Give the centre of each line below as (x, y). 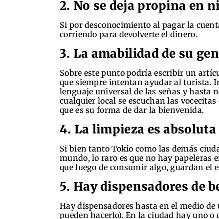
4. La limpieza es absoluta (138, 129)
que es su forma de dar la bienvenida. (132, 110)
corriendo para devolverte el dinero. (129, 34)
